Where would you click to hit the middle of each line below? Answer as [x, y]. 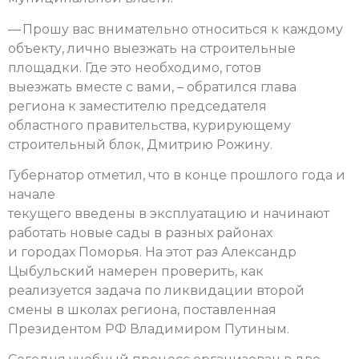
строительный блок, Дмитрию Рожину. [140, 144]
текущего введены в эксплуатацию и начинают [169, 213]
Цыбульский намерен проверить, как [136, 271]
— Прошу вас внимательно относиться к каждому [175, 29]
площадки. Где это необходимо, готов [135, 67]
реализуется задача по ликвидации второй [156, 290]
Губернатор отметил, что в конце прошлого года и [177, 175]
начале [32, 194]
